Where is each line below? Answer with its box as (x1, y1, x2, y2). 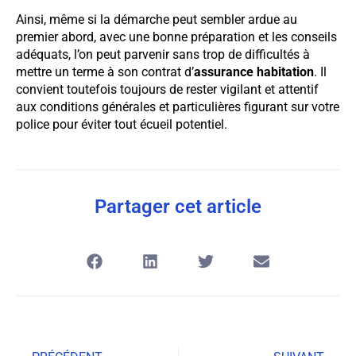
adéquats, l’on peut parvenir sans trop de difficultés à (16, 47, 310, 63)
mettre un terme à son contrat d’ (16, 64, 194, 80)
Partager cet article (95, 195, 261, 218)
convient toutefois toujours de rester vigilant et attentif (16, 82, 319, 98)
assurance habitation (194, 64, 314, 80)
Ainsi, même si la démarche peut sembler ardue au (16, 12, 297, 28)
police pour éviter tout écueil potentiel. (16, 117, 227, 133)
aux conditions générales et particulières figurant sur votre (16, 99, 339, 115)
